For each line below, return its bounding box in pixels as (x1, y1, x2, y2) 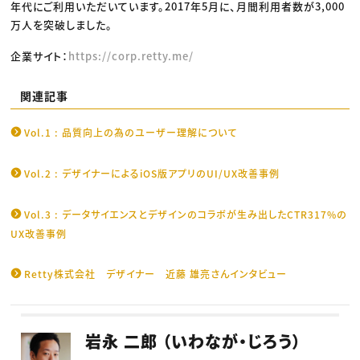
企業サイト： (10, 47, 69, 63)
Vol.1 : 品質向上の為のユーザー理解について (24, 125, 238, 140)
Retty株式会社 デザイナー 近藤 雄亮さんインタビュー (24, 267, 288, 281)
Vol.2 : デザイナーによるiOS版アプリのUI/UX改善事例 (24, 166, 280, 181)
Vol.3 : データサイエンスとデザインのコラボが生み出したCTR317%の (24, 207, 348, 222)
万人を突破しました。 (10, 16, 113, 32)
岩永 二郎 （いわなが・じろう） (85, 329, 302, 354)
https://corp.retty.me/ (68, 47, 194, 63)
